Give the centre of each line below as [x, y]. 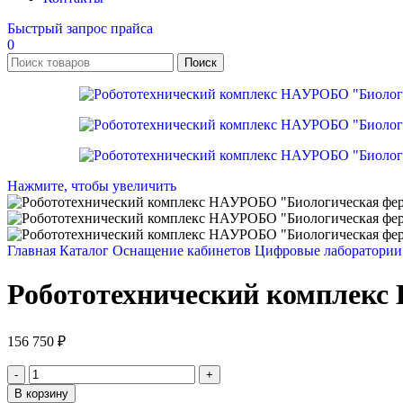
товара [48, 388]
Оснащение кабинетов [184, 251]
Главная [33, 251]
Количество [64, 372]
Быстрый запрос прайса [80, 28]
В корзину [41, 393]
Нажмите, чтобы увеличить [92, 186]
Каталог [86, 251]
